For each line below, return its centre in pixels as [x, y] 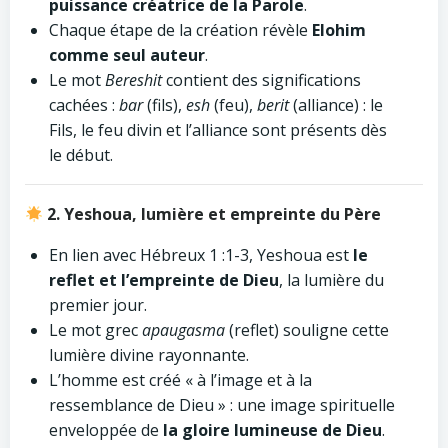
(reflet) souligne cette [307, 330]
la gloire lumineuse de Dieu [272, 430]
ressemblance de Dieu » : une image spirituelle [222, 405]
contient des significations [261, 80]
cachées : [84, 105]
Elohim [339, 30]
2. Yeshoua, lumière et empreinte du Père [212, 214]
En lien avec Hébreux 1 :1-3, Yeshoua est [201, 255]
